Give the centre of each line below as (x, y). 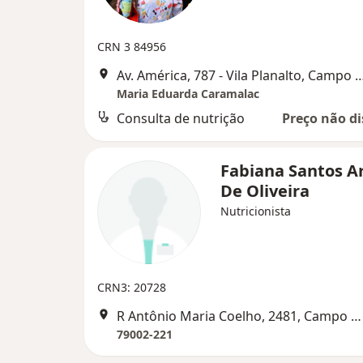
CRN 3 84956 (132, 47)
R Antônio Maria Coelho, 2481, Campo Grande (356, 316)
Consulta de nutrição (181, 118)
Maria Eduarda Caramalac (188, 94)
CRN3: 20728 (132, 287)
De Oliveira (265, 191)
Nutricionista (256, 211)
